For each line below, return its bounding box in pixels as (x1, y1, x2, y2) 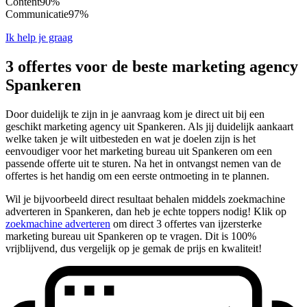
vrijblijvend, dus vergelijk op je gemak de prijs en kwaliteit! (5, 242, 262, 254)
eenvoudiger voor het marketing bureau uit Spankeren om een (5, 145, 272, 157)
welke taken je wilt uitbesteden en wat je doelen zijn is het (5, 132, 256, 145)
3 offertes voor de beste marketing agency (5, 57, 298, 75)
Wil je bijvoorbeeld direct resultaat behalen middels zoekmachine (5, 193, 285, 205)
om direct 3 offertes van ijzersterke (110, 217, 262, 230)
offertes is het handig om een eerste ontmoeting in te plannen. (5, 169, 269, 182)
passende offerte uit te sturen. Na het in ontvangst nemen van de (5, 157, 281, 169)
